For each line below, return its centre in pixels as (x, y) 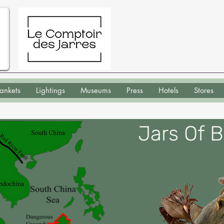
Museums (96, 90)
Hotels (168, 90)
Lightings (50, 90)
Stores (204, 90)
